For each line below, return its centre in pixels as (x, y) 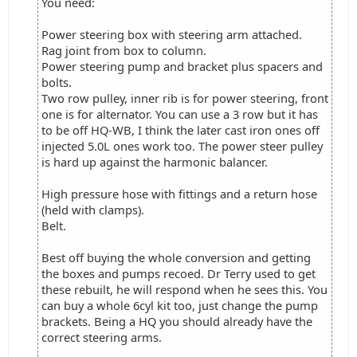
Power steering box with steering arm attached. (172, 34)
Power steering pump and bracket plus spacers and (182, 66)
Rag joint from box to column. (124, 50)
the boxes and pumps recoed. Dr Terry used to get (178, 273)
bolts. (57, 82)
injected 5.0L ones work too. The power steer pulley (182, 146)
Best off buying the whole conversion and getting (176, 257)
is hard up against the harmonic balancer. (155, 162)
